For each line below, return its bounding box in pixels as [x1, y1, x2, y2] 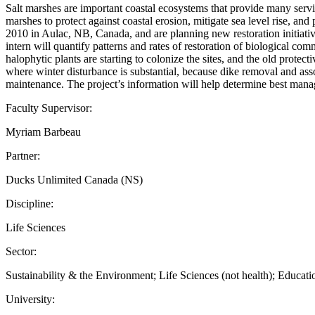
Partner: [6, 149, 40, 162]
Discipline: [6, 197, 53, 210]
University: [6, 292, 55, 305]
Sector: [6, 245, 37, 257]
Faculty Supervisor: [6, 101, 92, 114]
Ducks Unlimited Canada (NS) [6, 173, 143, 186]
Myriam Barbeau [6, 125, 81, 138]
